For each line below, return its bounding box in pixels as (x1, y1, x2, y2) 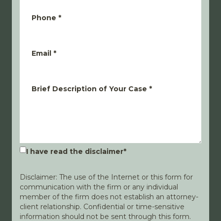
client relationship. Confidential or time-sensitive (20, 202, 184, 211)
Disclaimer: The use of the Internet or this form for (20, 173, 193, 182)
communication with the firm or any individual (20, 183, 178, 191)
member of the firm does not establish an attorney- (20, 192, 198, 201)
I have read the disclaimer (26, 147, 123, 156)
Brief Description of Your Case (32, 84, 147, 93)
